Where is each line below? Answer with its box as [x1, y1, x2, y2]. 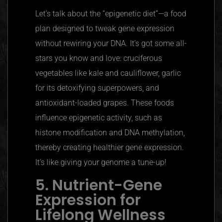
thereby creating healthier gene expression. [35, 142, 184, 152]
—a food [158, 8, 186, 18]
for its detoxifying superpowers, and [35, 83, 159, 93]
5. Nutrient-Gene [35, 174, 162, 196]
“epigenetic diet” [103, 8, 158, 18]
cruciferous [123, 53, 162, 63]
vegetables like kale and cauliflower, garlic [35, 68, 181, 78]
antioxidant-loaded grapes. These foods [35, 98, 174, 108]
